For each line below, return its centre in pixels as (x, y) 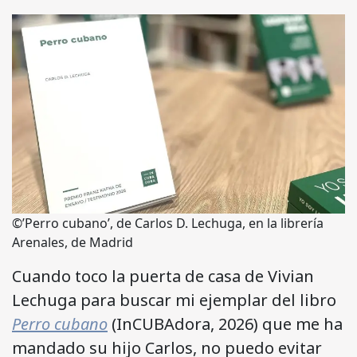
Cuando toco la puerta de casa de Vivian (163, 277)
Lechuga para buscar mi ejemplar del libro (174, 300)
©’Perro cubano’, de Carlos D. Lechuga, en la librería (168, 224)
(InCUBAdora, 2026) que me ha (225, 324)
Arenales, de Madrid (73, 243)
